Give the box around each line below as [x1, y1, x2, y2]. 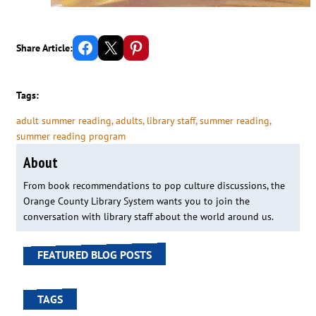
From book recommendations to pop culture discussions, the [23, 179, 285, 193]
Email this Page [102, 35, 110, 58]
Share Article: [16, 42, 73, 55]
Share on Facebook [76, 35, 85, 58]
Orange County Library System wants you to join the [23, 195, 250, 208]
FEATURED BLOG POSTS [37, 248, 152, 262]
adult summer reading [16, 114, 111, 128]
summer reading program [16, 130, 126, 143]
